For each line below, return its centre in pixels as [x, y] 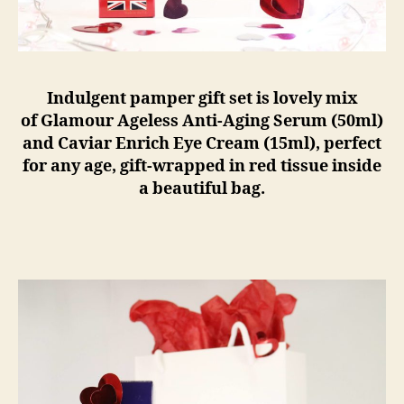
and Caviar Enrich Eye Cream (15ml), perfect [202, 144]
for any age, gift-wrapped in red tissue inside [202, 166]
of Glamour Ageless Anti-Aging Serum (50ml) [202, 121]
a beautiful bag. [202, 189]
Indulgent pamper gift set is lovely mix [202, 99]
